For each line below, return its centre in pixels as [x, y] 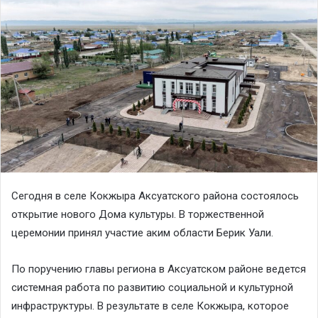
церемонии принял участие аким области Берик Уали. [142, 232]
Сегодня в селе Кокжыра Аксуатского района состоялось [155, 196]
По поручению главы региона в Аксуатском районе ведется [159, 269]
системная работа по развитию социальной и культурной [152, 287]
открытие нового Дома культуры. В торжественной [138, 214]
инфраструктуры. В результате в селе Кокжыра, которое [150, 306]
